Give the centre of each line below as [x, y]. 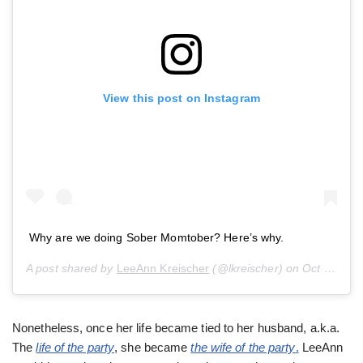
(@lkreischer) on [256, 269]
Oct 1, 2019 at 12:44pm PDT [313, 269]
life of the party [75, 348]
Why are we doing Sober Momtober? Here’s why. [157, 238]
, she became [153, 348]
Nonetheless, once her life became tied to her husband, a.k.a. [176, 328]
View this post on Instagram [181, 98]
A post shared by [71, 269]
